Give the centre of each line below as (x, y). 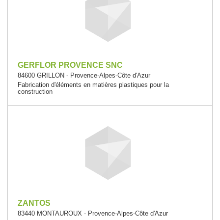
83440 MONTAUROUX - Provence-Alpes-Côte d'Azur (93, 213)
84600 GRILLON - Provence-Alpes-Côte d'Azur (84, 75)
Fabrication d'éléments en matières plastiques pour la (93, 84)
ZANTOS (34, 203)
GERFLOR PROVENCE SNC (70, 65)
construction (35, 91)
